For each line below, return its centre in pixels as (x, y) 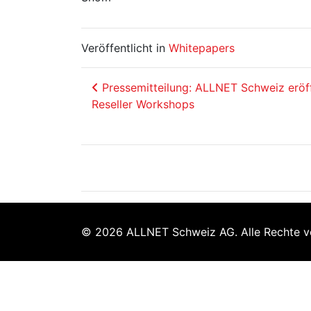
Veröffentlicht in (125, 48)
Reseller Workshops (143, 104)
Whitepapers (202, 48)
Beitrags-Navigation (197, 91)
